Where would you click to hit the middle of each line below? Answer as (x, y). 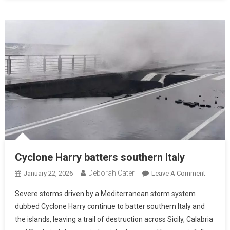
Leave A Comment (178, 173)
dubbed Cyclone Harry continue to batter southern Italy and (110, 206)
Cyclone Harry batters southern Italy (100, 157)
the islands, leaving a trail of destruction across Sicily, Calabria (114, 219)
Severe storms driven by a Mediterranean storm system (105, 193)
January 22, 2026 (48, 173)
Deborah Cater (111, 173)
